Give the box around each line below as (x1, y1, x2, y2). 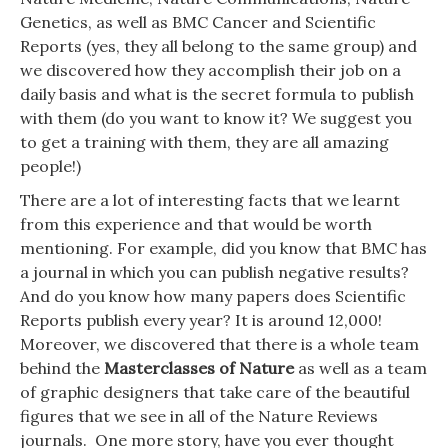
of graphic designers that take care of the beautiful (20, 381, 410, 402)
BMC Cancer (172, 12, 268, 33)
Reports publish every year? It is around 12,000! (20, 309, 382, 330)
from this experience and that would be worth (20, 213, 372, 234)
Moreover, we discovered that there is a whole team (20, 333, 419, 354)
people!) (20, 156, 81, 177)
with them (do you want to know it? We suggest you (20, 108, 412, 129)
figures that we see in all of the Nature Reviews (20, 405, 378, 426)
